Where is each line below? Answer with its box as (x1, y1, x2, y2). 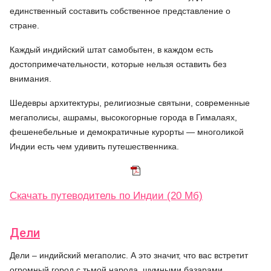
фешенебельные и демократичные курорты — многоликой (10, 127, 244, 137)
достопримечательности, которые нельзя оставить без (10, 59, 226, 69)
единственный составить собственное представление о (10, 6, 230, 16)
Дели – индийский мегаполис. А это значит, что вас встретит (10, 250, 248, 260)
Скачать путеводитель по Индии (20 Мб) (10, 190, 203, 201)
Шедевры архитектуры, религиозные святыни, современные (10, 98, 250, 108)
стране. (10, 21, 39, 30)
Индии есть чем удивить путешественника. (10, 142, 179, 151)
